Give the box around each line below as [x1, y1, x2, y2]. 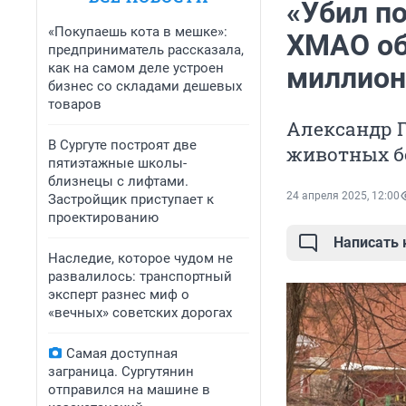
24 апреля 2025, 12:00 [286, 189, 400, 203]
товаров [48, 96, 101, 112]
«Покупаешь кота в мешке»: [48, 24, 227, 40]
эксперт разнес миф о [48, 286, 189, 303]
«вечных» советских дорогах [48, 304, 232, 321]
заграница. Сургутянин [48, 363, 194, 380]
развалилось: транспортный [48, 268, 232, 285]
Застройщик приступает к [48, 191, 214, 208]
